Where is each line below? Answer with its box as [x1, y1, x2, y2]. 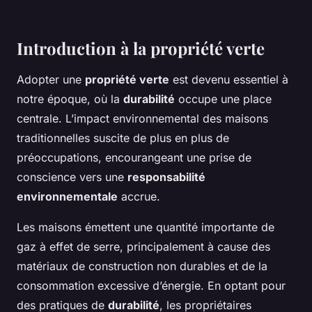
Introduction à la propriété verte [17, 37, 265, 60]
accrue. [118, 189, 160, 204]
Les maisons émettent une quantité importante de [17, 220, 274, 235]
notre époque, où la [17, 92, 123, 107]
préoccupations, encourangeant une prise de [17, 150, 251, 165]
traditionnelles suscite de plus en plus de [17, 131, 229, 146]
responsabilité [127, 170, 205, 185]
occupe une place [175, 92, 272, 107]
